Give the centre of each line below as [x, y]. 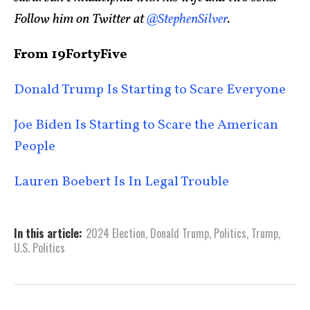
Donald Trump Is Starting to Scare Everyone [150, 90]
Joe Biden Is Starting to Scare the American [146, 125]
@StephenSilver [187, 19]
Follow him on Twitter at [80, 19]
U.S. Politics [39, 247]
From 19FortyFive [71, 54]
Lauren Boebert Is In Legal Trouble [121, 182]
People [36, 146]
